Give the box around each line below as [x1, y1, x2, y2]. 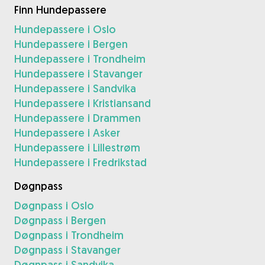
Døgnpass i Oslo [14, 198, 94, 212]
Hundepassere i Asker [14, 125, 120, 140]
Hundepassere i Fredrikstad [14, 155, 147, 169]
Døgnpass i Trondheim [14, 228, 124, 242]
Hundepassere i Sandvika [14, 81, 136, 95]
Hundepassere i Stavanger [14, 66, 143, 80]
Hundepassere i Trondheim [14, 51, 146, 66]
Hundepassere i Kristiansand [14, 96, 151, 110]
